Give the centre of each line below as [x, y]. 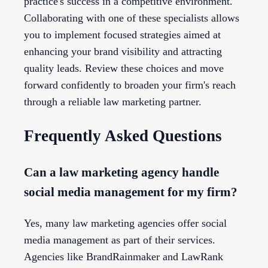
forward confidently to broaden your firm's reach [130, 85]
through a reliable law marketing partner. [113, 102]
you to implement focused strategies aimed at [122, 35]
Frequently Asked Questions [123, 136]
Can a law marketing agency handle [121, 172]
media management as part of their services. [120, 240]
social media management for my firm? [131, 192]
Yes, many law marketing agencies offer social [125, 223]
